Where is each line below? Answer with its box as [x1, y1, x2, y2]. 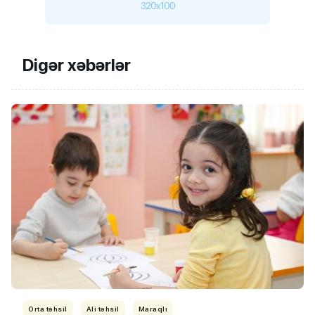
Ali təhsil [86, 304, 120, 313]
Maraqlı [138, 304, 167, 313]
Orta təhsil [28, 304, 67, 313]
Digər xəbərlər [22, 55, 131, 76]
